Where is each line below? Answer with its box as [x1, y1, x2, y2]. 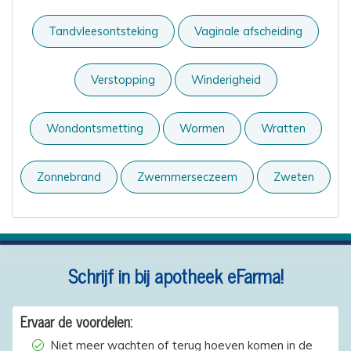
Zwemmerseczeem [137, 168, 237, 184]
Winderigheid [190, 71, 261, 87]
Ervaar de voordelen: [20, 309, 132, 333]
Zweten [273, 168, 314, 184]
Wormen [179, 120, 225, 136]
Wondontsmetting [45, 120, 143, 136]
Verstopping [90, 71, 155, 87]
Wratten [260, 120, 306, 136]
